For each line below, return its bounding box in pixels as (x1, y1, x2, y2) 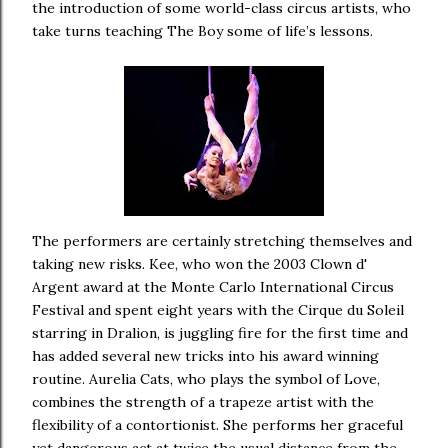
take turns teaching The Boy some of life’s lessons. (32, 22, 373, 40)
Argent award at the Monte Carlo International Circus (32, 278, 394, 296)
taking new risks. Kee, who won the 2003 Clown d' (32, 255, 367, 273)
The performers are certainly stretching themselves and (32, 232, 412, 250)
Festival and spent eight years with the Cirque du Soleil (32, 301, 404, 319)
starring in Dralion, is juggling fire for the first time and (32, 324, 408, 342)
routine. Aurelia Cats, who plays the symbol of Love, (32, 370, 380, 388)
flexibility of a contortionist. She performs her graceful (32, 416, 403, 434)
